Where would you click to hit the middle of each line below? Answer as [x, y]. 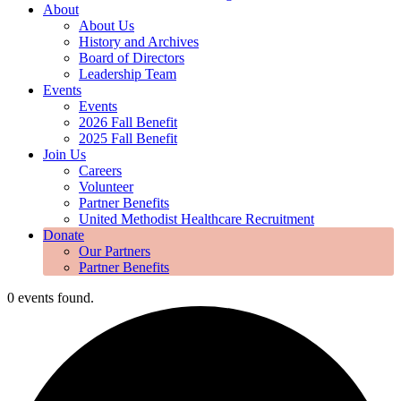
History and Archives [139, 41]
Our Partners [115, 251]
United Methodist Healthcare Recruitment [196, 218]
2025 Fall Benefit [128, 138]
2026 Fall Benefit [128, 122]
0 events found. [51, 297]
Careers [100, 170]
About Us [107, 25]
